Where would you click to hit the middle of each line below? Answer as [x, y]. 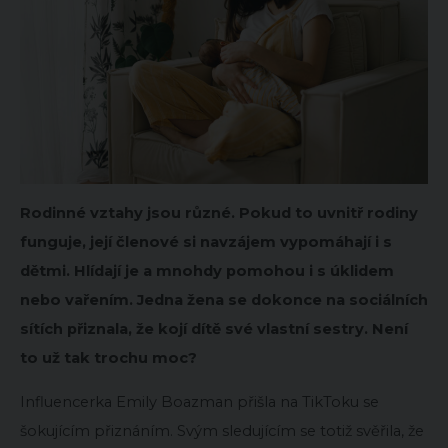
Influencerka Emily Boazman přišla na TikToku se [199, 401]
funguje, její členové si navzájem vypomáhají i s [206, 241]
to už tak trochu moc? [108, 357]
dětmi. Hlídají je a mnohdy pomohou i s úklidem [207, 270]
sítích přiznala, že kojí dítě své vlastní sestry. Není [214, 328]
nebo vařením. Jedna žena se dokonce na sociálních [224, 299]
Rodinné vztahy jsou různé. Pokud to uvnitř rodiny [219, 212]
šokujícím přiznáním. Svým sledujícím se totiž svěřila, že [222, 430]
